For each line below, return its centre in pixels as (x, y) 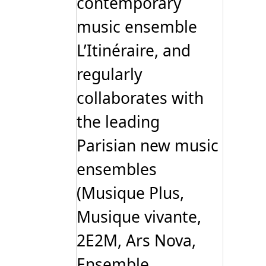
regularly (109, 74)
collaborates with (140, 98)
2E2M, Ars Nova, (136, 240)
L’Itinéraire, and (134, 50)
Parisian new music (148, 145)
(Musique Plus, (130, 193)
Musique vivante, (139, 216)
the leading (118, 121)
